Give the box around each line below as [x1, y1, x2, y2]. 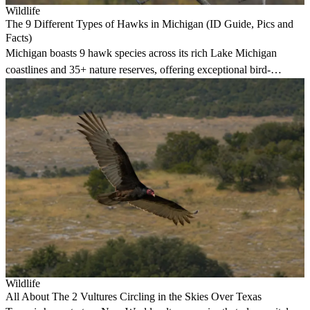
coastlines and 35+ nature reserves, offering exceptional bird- [6, 64, 271, 76]
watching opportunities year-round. [6, 80, 158, 93]
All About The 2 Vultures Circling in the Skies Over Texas [6, 291, 262, 303]
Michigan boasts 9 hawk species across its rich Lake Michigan [6, 47, 277, 60]
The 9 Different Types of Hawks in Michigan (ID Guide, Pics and [6, 18, 293, 30]
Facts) [6, 32, 32, 44]
